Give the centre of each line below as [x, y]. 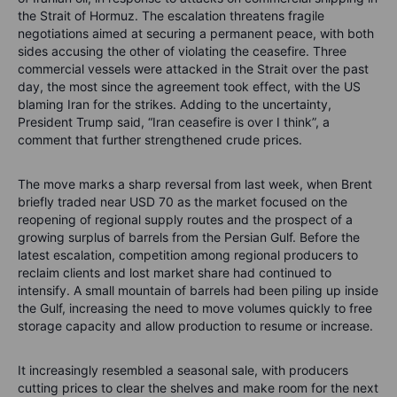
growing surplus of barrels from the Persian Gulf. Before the [189, 237]
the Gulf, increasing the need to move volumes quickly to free [195, 308]
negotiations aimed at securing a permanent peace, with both [196, 34]
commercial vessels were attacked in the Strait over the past [193, 69]
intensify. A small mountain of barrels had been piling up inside [198, 291]
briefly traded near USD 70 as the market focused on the [183, 202]
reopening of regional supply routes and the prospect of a [185, 220]
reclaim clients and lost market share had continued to [175, 273]
